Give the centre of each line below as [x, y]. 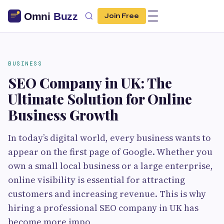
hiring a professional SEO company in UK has [103, 208]
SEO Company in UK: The [90, 83]
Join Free [122, 16]
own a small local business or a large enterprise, [110, 166]
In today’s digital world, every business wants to [109, 138]
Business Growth [63, 115]
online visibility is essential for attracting [96, 180]
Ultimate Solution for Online [100, 99]
